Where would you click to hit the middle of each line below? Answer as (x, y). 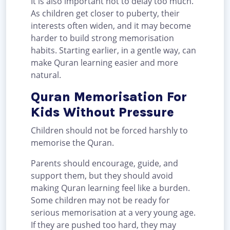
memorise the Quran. (72, 143)
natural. (46, 75)
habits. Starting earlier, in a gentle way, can (113, 51)
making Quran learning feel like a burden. (110, 188)
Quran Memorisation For (109, 97)
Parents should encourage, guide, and (104, 164)
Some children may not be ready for (100, 200)
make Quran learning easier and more (104, 63)
